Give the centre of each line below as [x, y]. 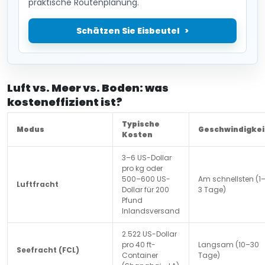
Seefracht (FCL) [48, 250]
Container [140, 255]
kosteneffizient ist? [65, 102]
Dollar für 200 [146, 190]
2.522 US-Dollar [149, 234]
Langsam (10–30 [229, 245]
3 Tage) [212, 190]
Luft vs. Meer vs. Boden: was [88, 88]
